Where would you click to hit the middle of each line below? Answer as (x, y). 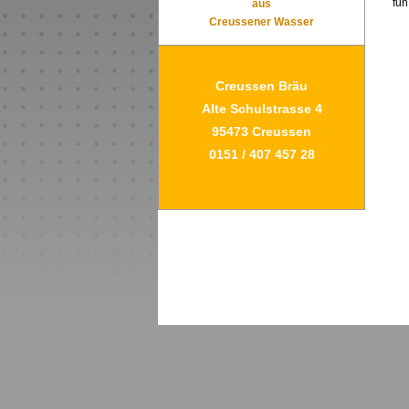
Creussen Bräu (262, 86)
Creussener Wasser (262, 22)
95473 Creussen (262, 131)
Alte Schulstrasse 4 (262, 109)
